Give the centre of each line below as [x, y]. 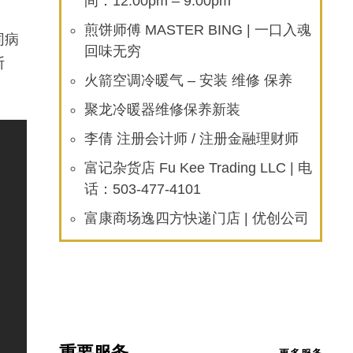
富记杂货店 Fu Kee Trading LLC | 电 [199, 168]
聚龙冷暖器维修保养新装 [163, 110]
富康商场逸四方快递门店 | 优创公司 [197, 218]
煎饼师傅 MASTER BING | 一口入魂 [198, 30]
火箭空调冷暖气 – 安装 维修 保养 [189, 80]
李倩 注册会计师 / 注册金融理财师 [192, 139]
